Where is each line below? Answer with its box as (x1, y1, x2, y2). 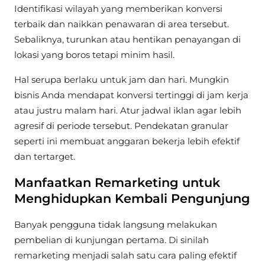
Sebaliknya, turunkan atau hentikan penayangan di (14, 34, 241, 46)
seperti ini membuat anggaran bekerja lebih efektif (14, 135, 240, 147)
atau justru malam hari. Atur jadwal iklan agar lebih (14, 104, 241, 116)
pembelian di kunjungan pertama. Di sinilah (14, 234, 209, 245)
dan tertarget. (14, 150, 75, 162)
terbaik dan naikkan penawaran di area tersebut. (14, 18, 229, 30)
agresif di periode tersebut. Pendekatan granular (14, 119, 228, 131)
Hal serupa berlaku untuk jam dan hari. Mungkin (14, 73, 229, 85)
